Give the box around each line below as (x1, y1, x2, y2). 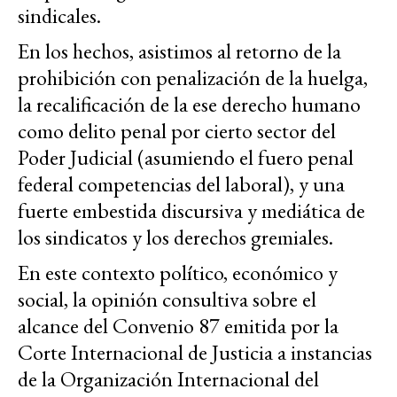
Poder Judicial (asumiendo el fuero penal (18, 144, 354, 172)
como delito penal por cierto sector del (18, 117, 336, 145)
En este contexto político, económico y (18, 259, 338, 287)
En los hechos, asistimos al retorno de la (18, 37, 341, 66)
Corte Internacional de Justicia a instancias (18, 339, 372, 367)
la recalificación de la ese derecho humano (18, 90, 361, 119)
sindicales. (18, 2, 101, 30)
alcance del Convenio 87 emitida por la (18, 312, 339, 340)
